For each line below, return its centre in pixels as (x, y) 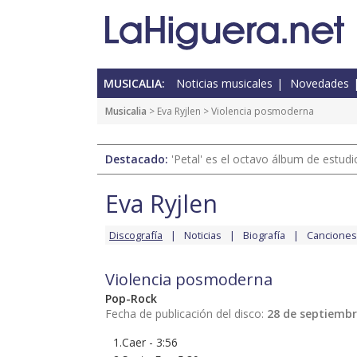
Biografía (264, 235)
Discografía (136, 235)
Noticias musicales (224, 84)
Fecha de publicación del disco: (186, 314)
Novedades (320, 84)
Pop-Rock (131, 299)
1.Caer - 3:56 (145, 343)
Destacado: (138, 159)
